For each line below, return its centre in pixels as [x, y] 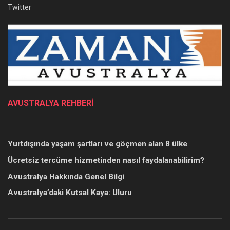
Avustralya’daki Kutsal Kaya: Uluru [70, 193]
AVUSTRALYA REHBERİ [51, 103]
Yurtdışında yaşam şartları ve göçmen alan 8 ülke [98, 144]
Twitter [20, 7]
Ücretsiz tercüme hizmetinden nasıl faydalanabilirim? [106, 160]
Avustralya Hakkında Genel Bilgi [66, 176]
